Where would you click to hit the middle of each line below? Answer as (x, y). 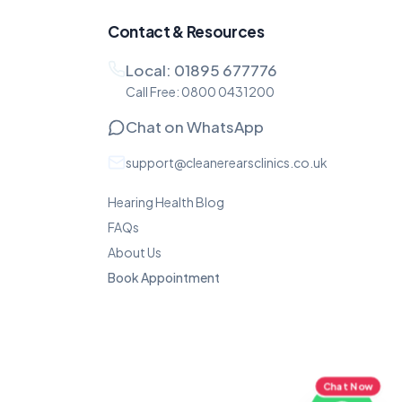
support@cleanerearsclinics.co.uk (227, 162)
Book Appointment (164, 277)
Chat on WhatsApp (195, 127)
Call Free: (153, 92)
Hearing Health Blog (166, 202)
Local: (150, 70)
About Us (135, 252)
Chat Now (348, 386)
